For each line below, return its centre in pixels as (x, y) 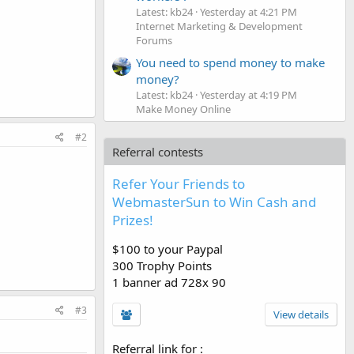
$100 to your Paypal (168, 249)
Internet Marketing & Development (219, 26)
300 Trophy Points (162, 265)
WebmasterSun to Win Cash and (214, 201)
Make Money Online (183, 109)
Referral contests (158, 151)
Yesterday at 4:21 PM (249, 11)
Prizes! (133, 220)
